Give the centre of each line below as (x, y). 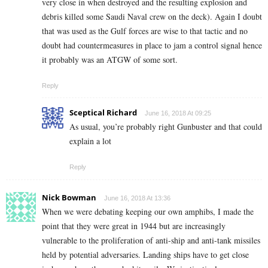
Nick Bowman (69, 198)
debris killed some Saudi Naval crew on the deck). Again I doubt (152, 17)
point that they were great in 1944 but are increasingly (134, 226)
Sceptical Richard (103, 113)
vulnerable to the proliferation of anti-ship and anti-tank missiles (151, 240)
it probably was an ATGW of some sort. (110, 60)
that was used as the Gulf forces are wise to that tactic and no (145, 31)
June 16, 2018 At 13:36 (137, 198)
